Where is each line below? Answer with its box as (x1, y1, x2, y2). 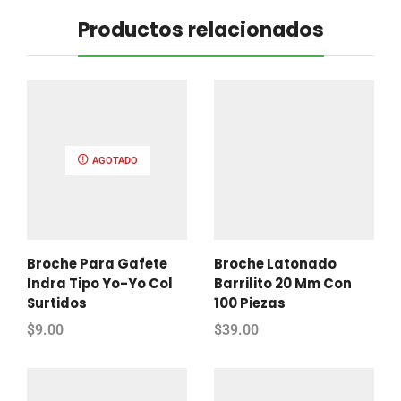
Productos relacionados (77, 15, 324, 44)
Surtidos (27, 293, 87, 312)
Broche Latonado (214, 253, 337, 273)
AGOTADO (91, 154, 137, 166)
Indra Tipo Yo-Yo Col (27, 273, 173, 293)
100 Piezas (214, 293, 286, 312)
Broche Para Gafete (27, 253, 167, 273)
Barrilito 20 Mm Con (214, 273, 352, 293)
